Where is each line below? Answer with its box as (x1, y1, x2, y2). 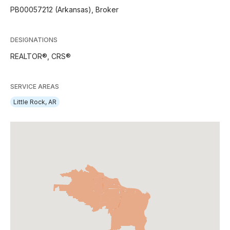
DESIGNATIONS (10, 36, 57, 44)
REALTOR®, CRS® (10, 52, 71, 61)
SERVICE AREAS (10, 83, 59, 90)
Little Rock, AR (13, 98, 56, 106)
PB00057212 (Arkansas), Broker (10, 5, 119, 14)
